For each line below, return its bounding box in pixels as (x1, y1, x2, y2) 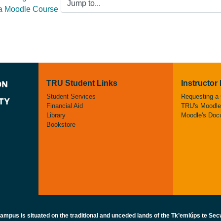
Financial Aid (46, 102, 83, 110)
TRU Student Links (46, 79, 117, 87)
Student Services (46, 93, 96, 100)
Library (46, 111, 66, 119)
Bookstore (46, 121, 75, 128)
